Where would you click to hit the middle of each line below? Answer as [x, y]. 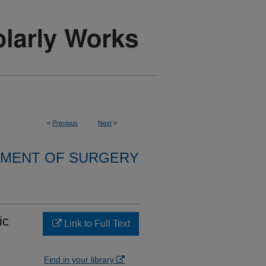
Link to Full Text [96, 224]
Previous [65, 123]
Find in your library [80, 259]
